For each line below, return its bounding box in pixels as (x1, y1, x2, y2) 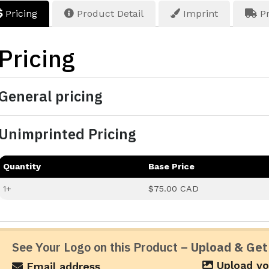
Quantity (3, 162, 41, 172)
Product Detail (74, 8, 144, 20)
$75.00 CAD (148, 184, 199, 194)
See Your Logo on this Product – (12, 239, 192, 256)
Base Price (148, 162, 195, 172)
